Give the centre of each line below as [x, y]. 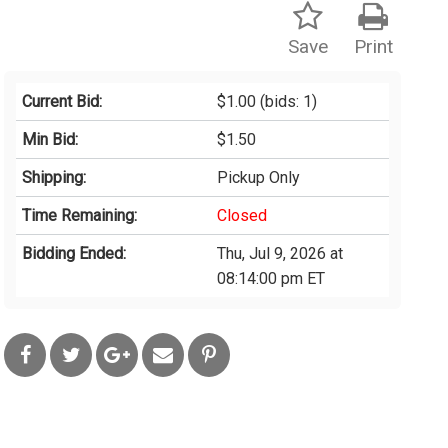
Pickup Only [259, 178]
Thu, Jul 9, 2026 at [280, 254]
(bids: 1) [287, 102]
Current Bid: [62, 102]
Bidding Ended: [74, 254]
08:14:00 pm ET [271, 279]
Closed [242, 216]
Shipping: [54, 178]
